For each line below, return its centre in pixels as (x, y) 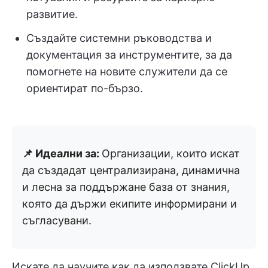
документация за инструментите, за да (129, 55)
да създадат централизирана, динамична (131, 170)
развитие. (52, 14)
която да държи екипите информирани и (130, 204)
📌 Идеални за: (62, 154)
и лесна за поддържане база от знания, (126, 187)
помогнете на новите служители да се (127, 72)
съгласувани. (57, 221)
